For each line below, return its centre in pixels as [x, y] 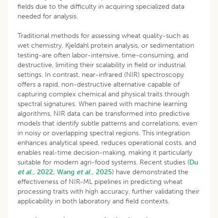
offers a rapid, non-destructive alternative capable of [99, 84]
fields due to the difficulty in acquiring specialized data [101, 6]
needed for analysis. [48, 16]
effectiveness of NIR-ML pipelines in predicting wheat [100, 182]
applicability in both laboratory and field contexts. [93, 201]
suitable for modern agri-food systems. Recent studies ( [103, 162]
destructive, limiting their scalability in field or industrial [101, 65]
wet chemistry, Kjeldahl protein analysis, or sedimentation [106, 45]
